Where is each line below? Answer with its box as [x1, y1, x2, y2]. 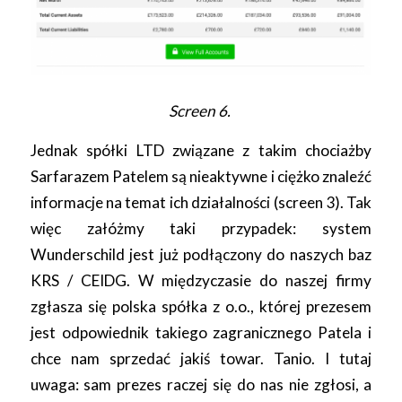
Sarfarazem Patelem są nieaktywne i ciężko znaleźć [30, 166, 372, 186]
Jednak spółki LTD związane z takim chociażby [30, 140, 372, 160]
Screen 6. [168, 100, 233, 120]
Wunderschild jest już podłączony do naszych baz [30, 244, 372, 264]
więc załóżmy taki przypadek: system [30, 218, 372, 238]
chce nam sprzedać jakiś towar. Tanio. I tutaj [30, 348, 372, 368]
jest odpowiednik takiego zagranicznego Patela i [30, 322, 372, 342]
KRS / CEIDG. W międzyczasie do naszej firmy [30, 270, 372, 290]
